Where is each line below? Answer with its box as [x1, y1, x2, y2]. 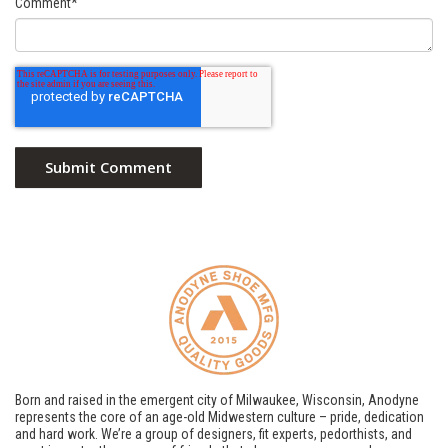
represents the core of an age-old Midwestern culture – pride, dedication [15, 409, 424, 426]
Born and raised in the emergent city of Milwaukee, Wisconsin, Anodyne [15, 392, 419, 409]
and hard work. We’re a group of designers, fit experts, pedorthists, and [15, 426, 412, 443]
